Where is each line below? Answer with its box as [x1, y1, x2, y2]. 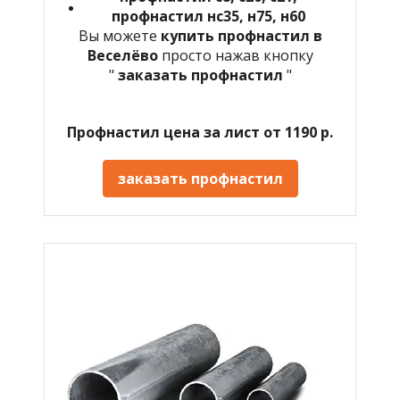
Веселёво [87, 45, 162, 65]
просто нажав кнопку [161, 45, 313, 65]
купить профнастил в [160, 25, 322, 46]
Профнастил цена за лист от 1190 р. [67, 121, 333, 142]
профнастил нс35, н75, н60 [111, 5, 305, 26]
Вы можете [78, 25, 161, 46]
